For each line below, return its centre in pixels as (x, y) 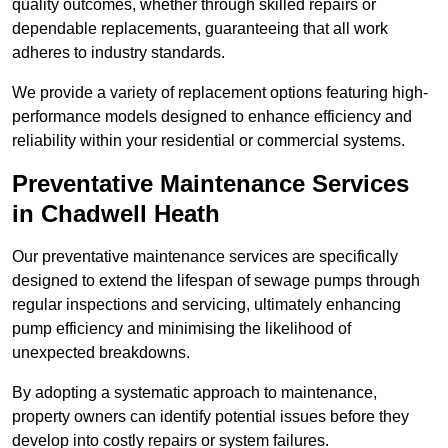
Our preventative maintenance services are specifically (205, 257)
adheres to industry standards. (118, 53)
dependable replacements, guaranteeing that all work (200, 29)
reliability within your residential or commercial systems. (208, 141)
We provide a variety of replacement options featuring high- (220, 93)
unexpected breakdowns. (101, 353)
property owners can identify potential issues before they (210, 417)
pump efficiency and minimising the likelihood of (181, 329)
